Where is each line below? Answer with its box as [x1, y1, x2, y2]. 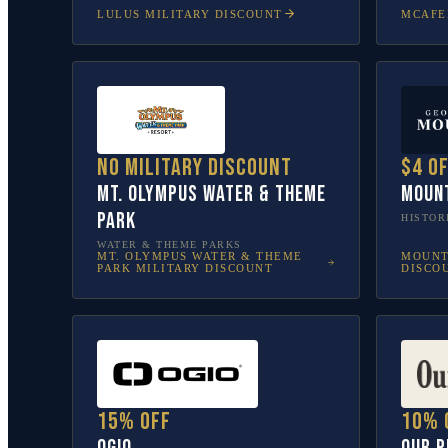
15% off [97, 407, 171, 436]
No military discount [97, 153, 292, 182]
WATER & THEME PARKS [97, 239, 242, 250]
